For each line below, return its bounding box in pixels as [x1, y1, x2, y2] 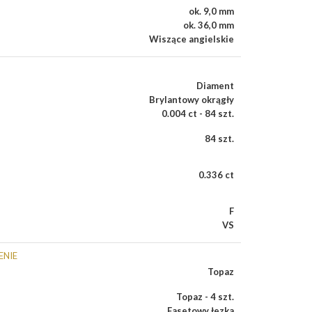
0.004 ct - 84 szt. [162, 108, 234, 120]
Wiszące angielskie [149, 33, 234, 45]
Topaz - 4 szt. [176, 291, 234, 303]
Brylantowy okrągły [149, 94, 234, 106]
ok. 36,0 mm [183, 19, 234, 31]
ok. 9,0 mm [189, 6, 234, 17]
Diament [196, 80, 234, 92]
